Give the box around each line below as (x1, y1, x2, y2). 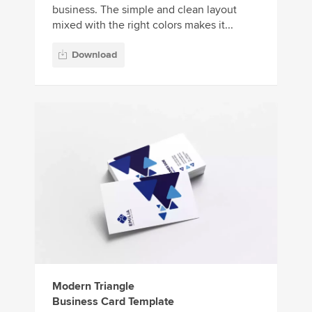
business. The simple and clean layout (52, 2, 237, 17)
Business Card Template (52, 295, 174, 309)
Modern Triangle (52, 279, 134, 294)
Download (72, 49, 117, 61)
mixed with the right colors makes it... (52, 17, 233, 32)
